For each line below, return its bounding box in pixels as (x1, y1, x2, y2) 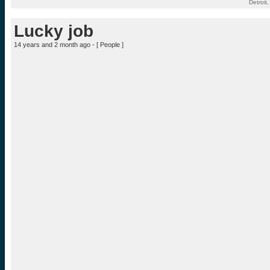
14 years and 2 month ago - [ (14, 41, 100, 48)
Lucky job (14, 22, 93, 40)
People (100, 41, 120, 48)
